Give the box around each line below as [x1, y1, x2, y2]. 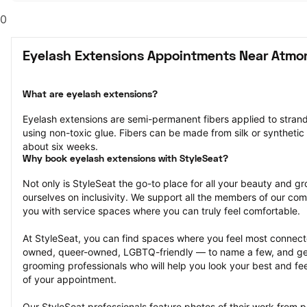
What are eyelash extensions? [23, 90, 158, 99]
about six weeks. [23, 140, 98, 152]
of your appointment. [23, 273, 116, 285]
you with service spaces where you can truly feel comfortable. [23, 205, 300, 217]
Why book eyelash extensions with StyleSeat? [23, 155, 228, 164]
